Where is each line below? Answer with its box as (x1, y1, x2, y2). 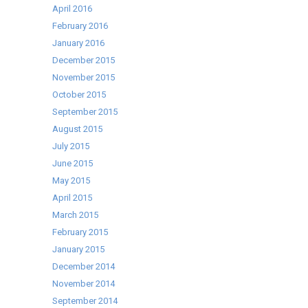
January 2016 (52, 38, 105, 48)
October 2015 (52, 89, 107, 100)
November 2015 (52, 72, 115, 82)
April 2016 (52, 3, 93, 14)
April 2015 (52, 192, 93, 203)
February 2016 (52, 21, 109, 31)
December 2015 (52, 55, 115, 65)
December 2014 (52, 261, 115, 272)
